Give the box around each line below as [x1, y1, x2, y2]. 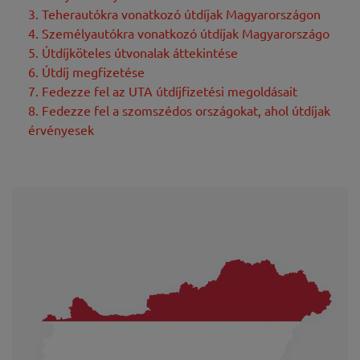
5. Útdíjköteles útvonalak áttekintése [28, 43, 238, 60]
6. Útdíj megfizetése [28, 63, 145, 80]
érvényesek [28, 121, 94, 137]
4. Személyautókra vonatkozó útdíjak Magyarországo [28, 24, 329, 41]
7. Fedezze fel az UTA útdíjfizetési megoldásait [28, 82, 297, 99]
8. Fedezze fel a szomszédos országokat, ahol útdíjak [28, 101, 330, 118]
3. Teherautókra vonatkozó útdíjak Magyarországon [28, 5, 321, 22]
